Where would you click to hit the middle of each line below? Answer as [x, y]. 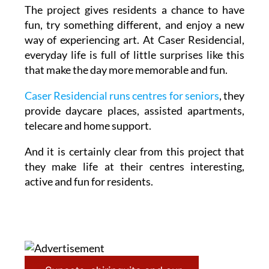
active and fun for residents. [89, 181]
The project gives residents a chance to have [134, 10]
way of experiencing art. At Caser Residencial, [134, 40]
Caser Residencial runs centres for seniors [122, 95]
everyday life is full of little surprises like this [134, 55]
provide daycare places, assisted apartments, [134, 110]
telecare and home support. [88, 125]
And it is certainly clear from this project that [134, 151]
